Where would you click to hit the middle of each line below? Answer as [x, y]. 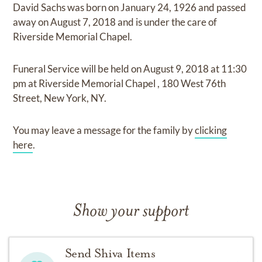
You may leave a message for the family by [104, 130]
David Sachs [40, 7]
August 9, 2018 [177, 69]
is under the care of [177, 22]
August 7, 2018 [84, 22]
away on [32, 22]
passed [232, 7]
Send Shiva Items [110, 253]
